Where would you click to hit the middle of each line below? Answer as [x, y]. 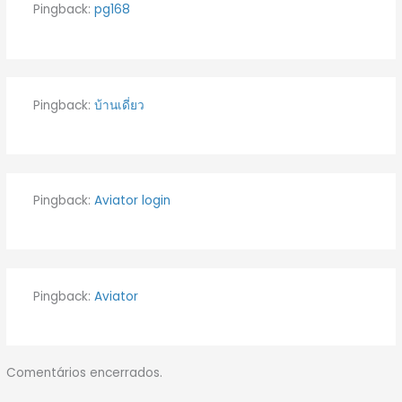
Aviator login [132, 201]
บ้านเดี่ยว [119, 105]
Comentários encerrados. [85, 373]
